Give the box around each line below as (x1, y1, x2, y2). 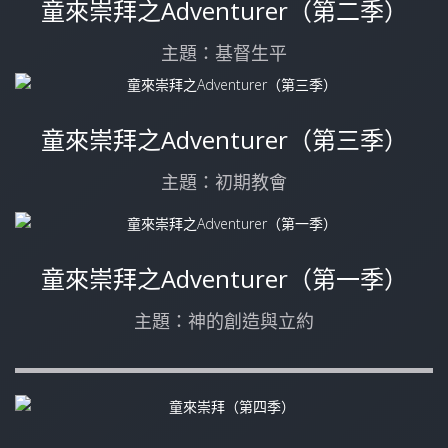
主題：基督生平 (161, 41, 287, 66)
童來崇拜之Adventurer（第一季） (40, 262, 408, 296)
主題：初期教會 (161, 170, 287, 195)
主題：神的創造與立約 (134, 309, 314, 334)
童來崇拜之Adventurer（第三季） (40, 123, 408, 157)
